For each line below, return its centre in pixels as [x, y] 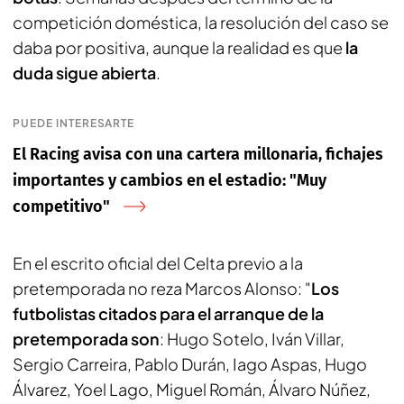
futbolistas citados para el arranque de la [168, 313]
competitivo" [61, 206]
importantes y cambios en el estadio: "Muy [170, 180]
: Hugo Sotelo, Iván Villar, [252, 338]
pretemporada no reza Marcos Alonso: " [162, 288]
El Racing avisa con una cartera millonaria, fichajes [198, 154]
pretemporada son [86, 338]
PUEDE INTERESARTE [74, 123]
